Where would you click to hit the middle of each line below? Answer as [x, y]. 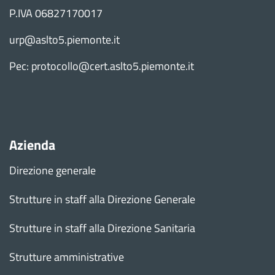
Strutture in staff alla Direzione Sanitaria [102, 228]
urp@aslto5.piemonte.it [64, 40]
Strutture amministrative [67, 257]
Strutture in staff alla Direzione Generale [102, 199]
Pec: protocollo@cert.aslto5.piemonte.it [102, 66]
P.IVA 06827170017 [56, 13]
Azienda [32, 145]
